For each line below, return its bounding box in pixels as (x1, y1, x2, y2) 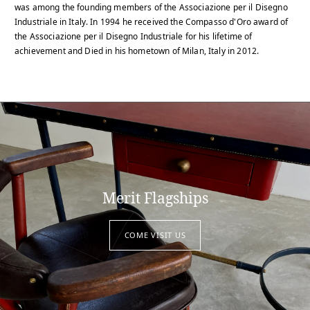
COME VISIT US (124, 230, 186, 241)
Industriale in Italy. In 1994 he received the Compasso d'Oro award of (15, 16, 289, 28)
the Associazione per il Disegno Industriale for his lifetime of (15, 30, 253, 43)
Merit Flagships (102, 188, 208, 208)
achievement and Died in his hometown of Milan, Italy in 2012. (15, 45, 259, 57)
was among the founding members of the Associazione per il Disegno (15, 1, 288, 14)
